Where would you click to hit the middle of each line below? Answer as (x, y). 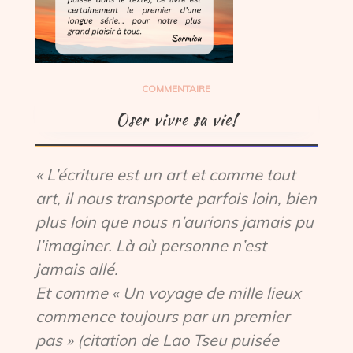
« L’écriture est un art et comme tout (165, 175)
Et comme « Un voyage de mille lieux (168, 293)
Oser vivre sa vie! (176, 120)
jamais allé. (76, 269)
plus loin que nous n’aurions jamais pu (174, 222)
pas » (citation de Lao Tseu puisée (157, 340)
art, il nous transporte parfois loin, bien (176, 199)
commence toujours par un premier (162, 317)
